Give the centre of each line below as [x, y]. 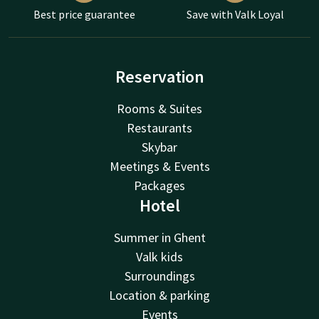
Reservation [159, 76]
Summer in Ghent [159, 237]
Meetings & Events [159, 166]
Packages [159, 185]
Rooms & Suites [159, 108]
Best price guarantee [84, 14]
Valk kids [159, 256]
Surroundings [159, 276]
